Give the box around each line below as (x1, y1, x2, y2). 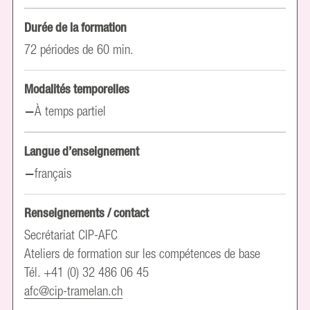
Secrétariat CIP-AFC (24, 227, 118, 243)
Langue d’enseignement (24, 143, 140, 158)
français (35, 165, 72, 181)
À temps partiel (35, 103, 107, 119)
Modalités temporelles (24, 82, 130, 97)
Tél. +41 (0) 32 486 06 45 (24, 264, 149, 280)
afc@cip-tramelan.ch (24, 283, 123, 299)
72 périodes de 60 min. (24, 41, 134, 57)
